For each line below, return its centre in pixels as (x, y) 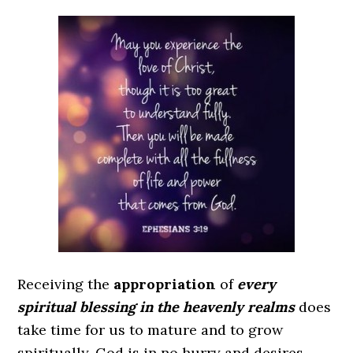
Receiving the (66, 284)
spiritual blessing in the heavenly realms (156, 307)
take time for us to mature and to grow (150, 330)
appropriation (165, 284)
